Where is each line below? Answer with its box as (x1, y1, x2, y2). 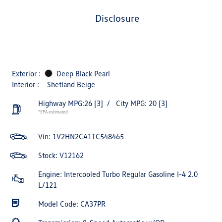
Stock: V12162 (38, 151, 84, 160)
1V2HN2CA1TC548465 (53, 132, 124, 141)
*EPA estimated (38, 109, 68, 114)
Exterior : (12, 69, 41, 78)
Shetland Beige (47, 80, 95, 89)
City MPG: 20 (116, 99, 157, 108)
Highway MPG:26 (38, 99, 92, 108)
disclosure (101, 12, 139, 24)
